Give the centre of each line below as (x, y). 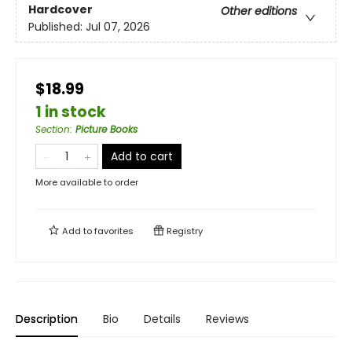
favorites (114, 231)
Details (162, 319)
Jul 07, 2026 (118, 27)
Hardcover (60, 10)
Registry (183, 231)
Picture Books (106, 129)
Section (53, 129)
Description (47, 319)
